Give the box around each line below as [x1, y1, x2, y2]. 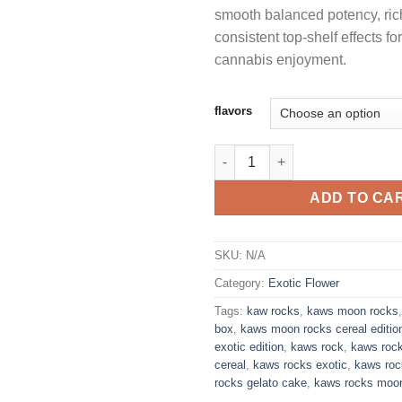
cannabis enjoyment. [214, 51, 346, 67]
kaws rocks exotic [253, 357, 347, 371]
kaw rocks [247, 303, 300, 318]
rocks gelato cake [214, 375, 307, 389]
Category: [214, 275, 268, 290]
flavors [214, 103, 252, 118]
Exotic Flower [268, 275, 339, 290]
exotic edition [214, 339, 284, 354]
